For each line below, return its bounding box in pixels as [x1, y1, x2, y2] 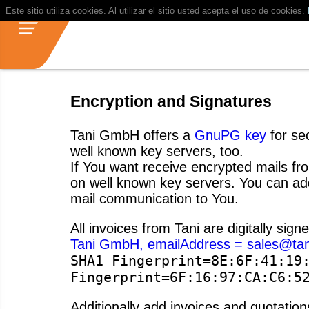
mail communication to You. [70, 190, 239, 206]
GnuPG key [195, 127, 266, 143]
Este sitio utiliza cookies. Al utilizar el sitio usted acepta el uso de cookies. [6, 6, 308, 16]
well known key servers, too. [70, 143, 243, 159]
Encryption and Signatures [70, 92, 272, 111]
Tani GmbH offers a [70, 127, 195, 143]
